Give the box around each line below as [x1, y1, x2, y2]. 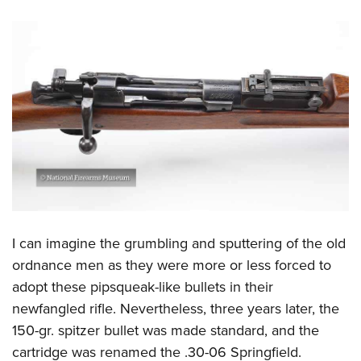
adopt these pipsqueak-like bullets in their [12, 276, 273, 297]
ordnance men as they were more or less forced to [12, 254, 331, 276]
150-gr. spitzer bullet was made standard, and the [12, 319, 319, 341]
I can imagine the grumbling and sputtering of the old [12, 232, 346, 254]
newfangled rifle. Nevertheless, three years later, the [12, 297, 339, 319]
